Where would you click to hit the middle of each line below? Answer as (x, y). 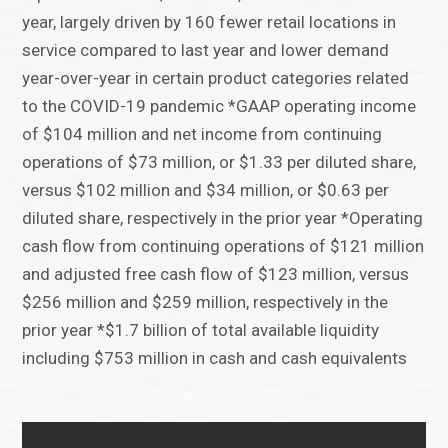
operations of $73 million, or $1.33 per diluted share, (219, 162)
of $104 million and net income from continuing (202, 134)
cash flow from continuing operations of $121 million (223, 246)
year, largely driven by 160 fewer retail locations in (209, 22)
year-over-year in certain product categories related (216, 78)
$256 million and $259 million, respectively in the (205, 302)
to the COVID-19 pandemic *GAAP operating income (219, 106)
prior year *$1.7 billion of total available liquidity (201, 330)
